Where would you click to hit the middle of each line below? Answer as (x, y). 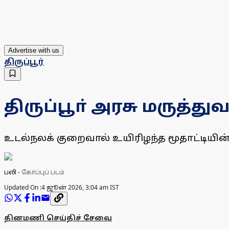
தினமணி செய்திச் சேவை (58, 218)
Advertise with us (34, 51)
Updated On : (23, 188)
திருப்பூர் (24, 62)
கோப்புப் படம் (43, 172)
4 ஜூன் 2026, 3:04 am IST (80, 188)
